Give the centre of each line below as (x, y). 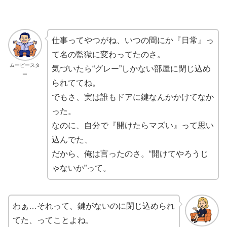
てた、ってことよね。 (53, 220)
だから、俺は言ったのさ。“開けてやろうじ (130, 154)
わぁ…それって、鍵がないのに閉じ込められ (94, 206)
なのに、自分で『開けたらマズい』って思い (133, 126)
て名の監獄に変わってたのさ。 (108, 55)
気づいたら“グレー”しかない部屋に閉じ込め (131, 69)
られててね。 (76, 83)
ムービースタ (25, 65)
